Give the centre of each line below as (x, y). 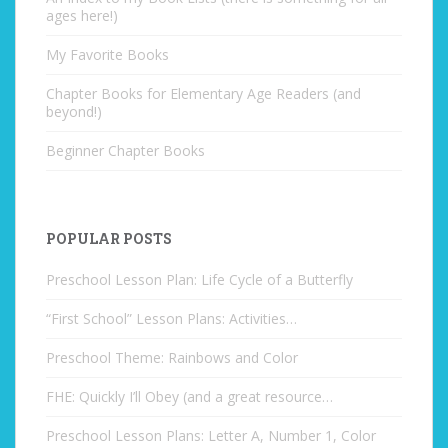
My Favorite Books (107, 54)
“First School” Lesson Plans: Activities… (171, 318)
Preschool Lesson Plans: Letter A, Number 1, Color (211, 435)
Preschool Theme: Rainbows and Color (172, 357)
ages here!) (82, 15)
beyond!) (74, 111)
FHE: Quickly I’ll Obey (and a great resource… (189, 396)
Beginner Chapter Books (125, 150)
